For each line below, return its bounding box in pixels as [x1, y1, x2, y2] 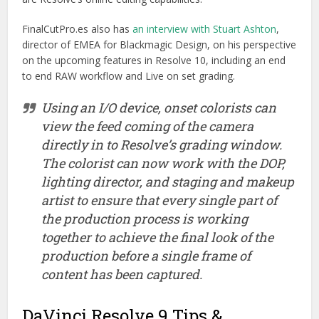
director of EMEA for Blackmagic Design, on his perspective [22, 37, 297, 51]
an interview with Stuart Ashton [132, 21, 277, 36]
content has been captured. [41, 265, 203, 283]
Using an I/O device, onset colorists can [41, 98, 277, 116]
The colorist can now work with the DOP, [41, 154, 286, 172]
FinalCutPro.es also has [22, 21, 133, 36]
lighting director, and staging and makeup [41, 172, 295, 190]
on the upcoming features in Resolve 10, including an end [22, 53, 286, 67]
